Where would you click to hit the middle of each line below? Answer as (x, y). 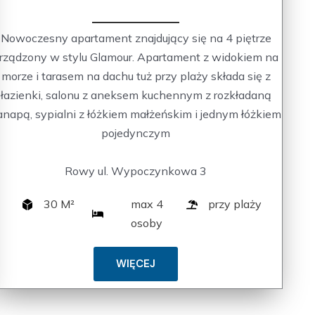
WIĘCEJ (136, 264)
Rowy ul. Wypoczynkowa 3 (136, 171)
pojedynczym (136, 133)
